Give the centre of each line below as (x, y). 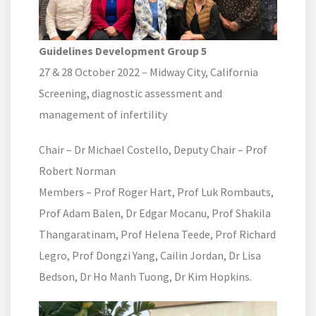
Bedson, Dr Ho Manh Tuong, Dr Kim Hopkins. (145, 277)
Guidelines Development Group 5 (123, 51)
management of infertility (103, 115)
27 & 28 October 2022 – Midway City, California (148, 72)
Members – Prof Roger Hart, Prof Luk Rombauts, (156, 192)
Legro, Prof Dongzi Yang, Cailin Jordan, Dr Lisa (150, 256)
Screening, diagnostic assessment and (130, 93)
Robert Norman (77, 171)
